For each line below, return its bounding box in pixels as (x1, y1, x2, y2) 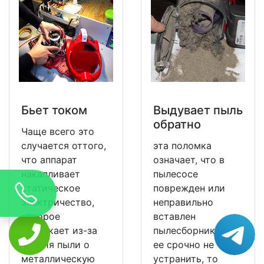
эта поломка (153, 140, 212, 152)
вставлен (153, 210, 196, 223)
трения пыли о (21, 239, 90, 251)
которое (21, 210, 60, 223)
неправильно (153, 196, 213, 209)
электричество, (21, 196, 94, 209)
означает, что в (153, 154, 225, 166)
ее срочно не (153, 239, 214, 251)
